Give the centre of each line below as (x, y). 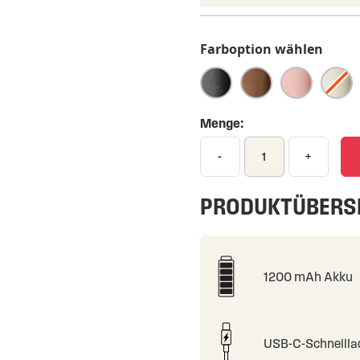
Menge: (221, 123)
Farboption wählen (261, 49)
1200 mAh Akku (309, 276)
